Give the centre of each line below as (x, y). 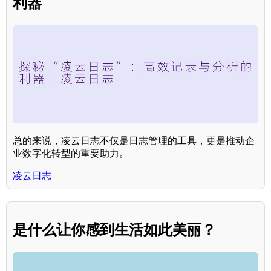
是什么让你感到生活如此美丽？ (114, 229)
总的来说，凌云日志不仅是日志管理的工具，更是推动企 (134, 141)
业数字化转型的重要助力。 (71, 154)
